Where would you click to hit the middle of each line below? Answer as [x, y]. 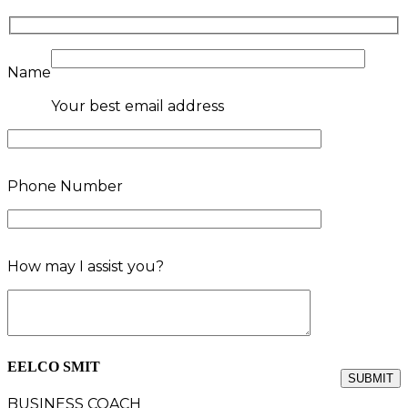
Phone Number [65, 187]
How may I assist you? [86, 267]
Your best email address [138, 107]
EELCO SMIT [54, 367]
